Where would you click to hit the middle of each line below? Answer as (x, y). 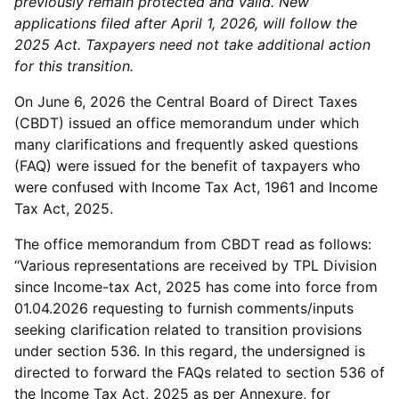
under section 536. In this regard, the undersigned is (190, 351)
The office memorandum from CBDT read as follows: (193, 244)
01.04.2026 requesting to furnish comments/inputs (184, 308)
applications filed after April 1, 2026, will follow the (186, 23)
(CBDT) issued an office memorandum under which (187, 123)
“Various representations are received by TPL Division (195, 265)
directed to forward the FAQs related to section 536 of (199, 372)
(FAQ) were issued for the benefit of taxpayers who (187, 166)
